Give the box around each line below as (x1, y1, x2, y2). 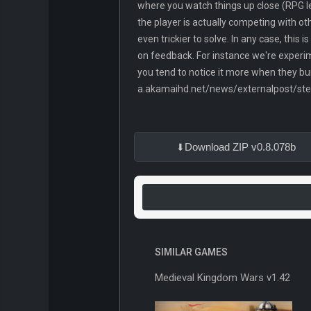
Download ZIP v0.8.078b (185, 141, 296, 153)
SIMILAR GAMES (155, 246, 228, 258)
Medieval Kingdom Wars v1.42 (155, 271, 291, 285)
